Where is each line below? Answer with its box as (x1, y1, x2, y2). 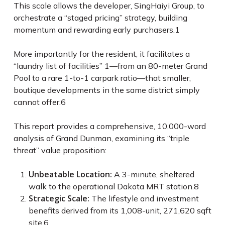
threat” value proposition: (13, 145, 106, 155)
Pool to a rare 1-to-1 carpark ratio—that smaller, (13, 73, 191, 83)
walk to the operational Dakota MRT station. (28, 181, 194, 191)
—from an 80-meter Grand (109, 61, 207, 71)
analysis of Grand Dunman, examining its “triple (13, 133, 189, 143)
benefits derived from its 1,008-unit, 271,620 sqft (28, 205, 211, 215)
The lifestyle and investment (89, 193, 199, 203)
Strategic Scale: (28, 193, 89, 204)
